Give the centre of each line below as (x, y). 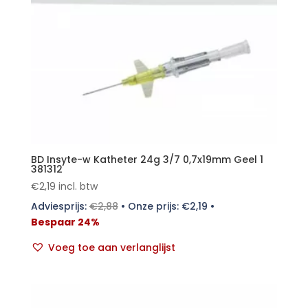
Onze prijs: (154, 206)
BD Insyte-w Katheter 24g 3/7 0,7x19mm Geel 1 (147, 159)
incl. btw (78, 186)
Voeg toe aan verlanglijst (111, 247)
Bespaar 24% (65, 222)
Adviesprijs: (60, 206)
